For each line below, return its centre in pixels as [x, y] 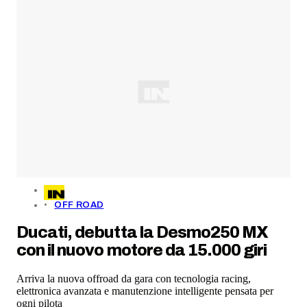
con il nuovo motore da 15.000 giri [142, 250]
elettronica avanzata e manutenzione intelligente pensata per [145, 291]
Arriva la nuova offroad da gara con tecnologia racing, [134, 278]
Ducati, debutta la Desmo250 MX [143, 232]
